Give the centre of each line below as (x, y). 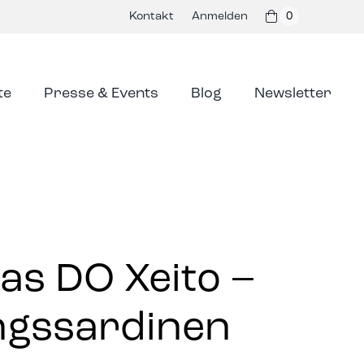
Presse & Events (102, 93)
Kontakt (151, 16)
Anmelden (219, 16)
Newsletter (293, 93)
